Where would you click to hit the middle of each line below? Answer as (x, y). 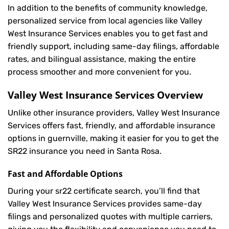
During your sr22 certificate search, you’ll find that (104, 191)
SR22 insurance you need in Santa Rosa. (85, 151)
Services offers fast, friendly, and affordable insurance (111, 125)
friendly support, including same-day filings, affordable (113, 47)
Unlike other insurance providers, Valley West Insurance (114, 112)
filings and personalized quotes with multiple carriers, (110, 217)
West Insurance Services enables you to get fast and (108, 34)
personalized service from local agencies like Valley (105, 21)
